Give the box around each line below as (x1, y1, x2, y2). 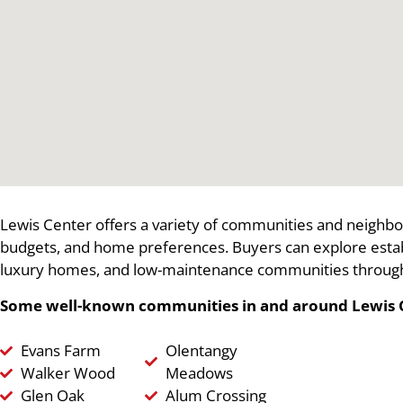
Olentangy (165, 340, 237, 361)
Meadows (165, 363, 233, 383)
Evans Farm (20, 340, 101, 361)
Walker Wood (20, 363, 115, 383)
